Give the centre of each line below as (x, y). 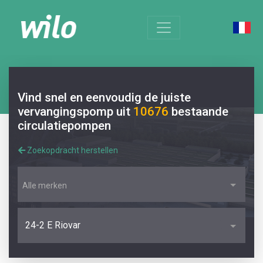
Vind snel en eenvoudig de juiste (104, 97)
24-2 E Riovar (53, 225)
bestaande (200, 112)
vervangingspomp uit (75, 112)
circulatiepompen (64, 126)
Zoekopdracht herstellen (72, 151)
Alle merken (45, 186)
